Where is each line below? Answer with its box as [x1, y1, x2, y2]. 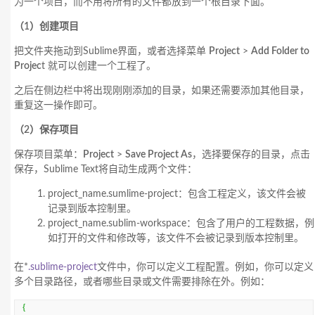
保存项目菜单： [14, 149, 83, 160]
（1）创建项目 [14, 21, 79, 32]
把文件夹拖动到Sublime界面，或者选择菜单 [14, 46, 209, 56]
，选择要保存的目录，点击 [192, 149, 310, 160]
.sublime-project [28, 262, 97, 272]
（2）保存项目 [14, 124, 79, 135]
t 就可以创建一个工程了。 [41, 60, 156, 71]
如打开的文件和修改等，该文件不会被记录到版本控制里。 [48, 233, 304, 243]
